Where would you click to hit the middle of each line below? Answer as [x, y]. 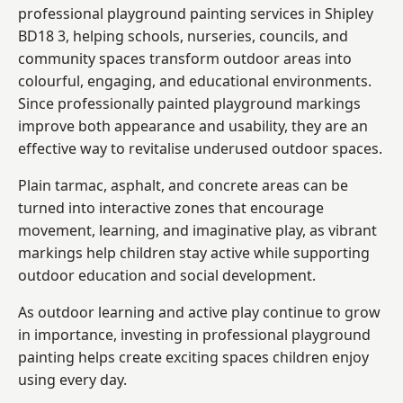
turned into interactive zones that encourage [171, 207]
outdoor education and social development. [167, 275]
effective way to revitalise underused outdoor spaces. [200, 148]
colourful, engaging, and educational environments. [195, 81]
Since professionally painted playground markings [189, 103]
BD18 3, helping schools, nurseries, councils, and [183, 36]
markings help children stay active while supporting [194, 252]
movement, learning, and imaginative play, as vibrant [197, 230]
